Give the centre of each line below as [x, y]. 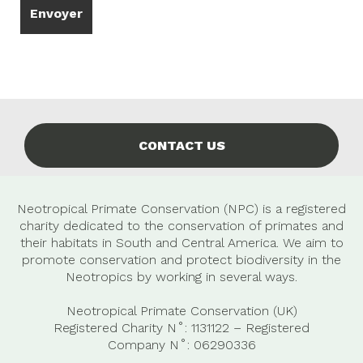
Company [138, 345]
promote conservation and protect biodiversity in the [181, 260]
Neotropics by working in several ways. [181, 277]
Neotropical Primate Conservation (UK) [181, 311]
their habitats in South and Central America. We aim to [181, 243]
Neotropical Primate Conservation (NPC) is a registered [181, 209]
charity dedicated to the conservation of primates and [181, 226]
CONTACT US [181, 145]
